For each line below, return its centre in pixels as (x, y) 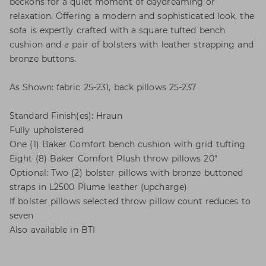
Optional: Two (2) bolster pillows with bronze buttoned (126, 173)
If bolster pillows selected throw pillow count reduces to (130, 201)
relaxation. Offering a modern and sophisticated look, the (132, 16)
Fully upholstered (47, 130)
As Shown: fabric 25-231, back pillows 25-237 (103, 87)
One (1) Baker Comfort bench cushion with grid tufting (128, 144)
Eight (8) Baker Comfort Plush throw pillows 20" (113, 159)
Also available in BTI (53, 230)
